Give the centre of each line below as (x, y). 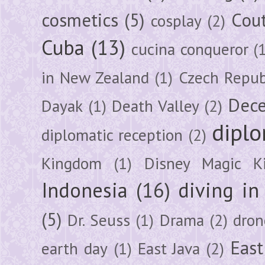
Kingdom (72, 163)
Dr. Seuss (99, 220)
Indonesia (85, 190)
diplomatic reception (112, 135)
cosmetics (80, 20)
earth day (75, 248)
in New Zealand (95, 77)
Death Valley (155, 106)
